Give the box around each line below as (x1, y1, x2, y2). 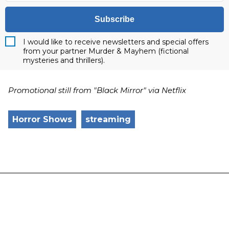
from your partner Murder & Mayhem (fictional (23, 47, 189, 56)
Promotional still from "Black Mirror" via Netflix (8, 85, 186, 96)
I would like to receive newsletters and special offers (23, 37, 209, 47)
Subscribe (95, 15, 134, 24)
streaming (85, 114, 131, 125)
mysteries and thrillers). (23, 56, 105, 65)
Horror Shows (12, 114, 72, 125)
